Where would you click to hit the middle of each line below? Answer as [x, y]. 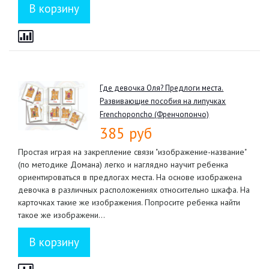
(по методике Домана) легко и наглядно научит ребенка [123, 164]
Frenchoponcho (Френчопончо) [155, 114]
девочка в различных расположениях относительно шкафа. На [134, 189]
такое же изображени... [62, 215]
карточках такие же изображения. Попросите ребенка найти [129, 202]
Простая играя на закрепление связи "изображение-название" [132, 152]
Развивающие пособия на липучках [163, 101]
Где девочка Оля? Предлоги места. [162, 88]
